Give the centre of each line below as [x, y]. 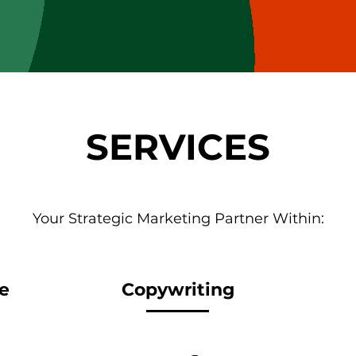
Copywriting [178, 290]
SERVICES [178, 147]
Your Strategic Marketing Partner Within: [178, 219]
